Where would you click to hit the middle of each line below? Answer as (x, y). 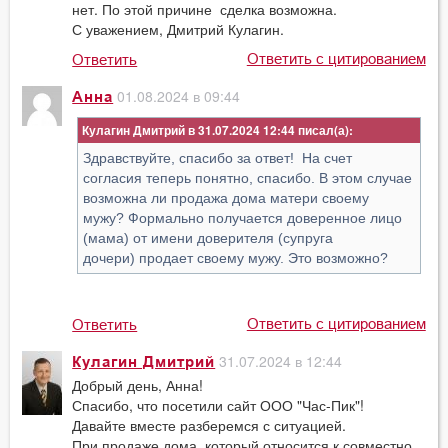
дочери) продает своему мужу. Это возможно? (236, 257)
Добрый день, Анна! (138, 385)
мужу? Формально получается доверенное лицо (243, 217)
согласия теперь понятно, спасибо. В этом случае (248, 177)
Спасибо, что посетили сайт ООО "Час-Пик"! (218, 405)
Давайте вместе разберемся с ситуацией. (209, 425)
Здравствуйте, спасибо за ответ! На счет (218, 157)
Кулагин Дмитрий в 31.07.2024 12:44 (189, 130)
